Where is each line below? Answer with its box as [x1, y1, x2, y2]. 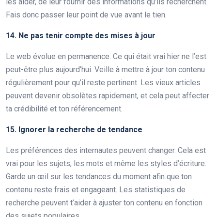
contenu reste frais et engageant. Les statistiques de [6, 185, 186, 194]
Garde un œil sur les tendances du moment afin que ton [6, 171, 192, 181]
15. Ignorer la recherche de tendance [6, 124, 142, 134]
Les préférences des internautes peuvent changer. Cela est [6, 145, 206, 155]
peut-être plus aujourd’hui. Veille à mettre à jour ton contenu [6, 64, 205, 74]
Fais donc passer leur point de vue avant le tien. [6, 10, 167, 19]
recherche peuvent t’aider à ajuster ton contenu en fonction [6, 198, 202, 207]
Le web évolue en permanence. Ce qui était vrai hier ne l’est [6, 51, 206, 61]
